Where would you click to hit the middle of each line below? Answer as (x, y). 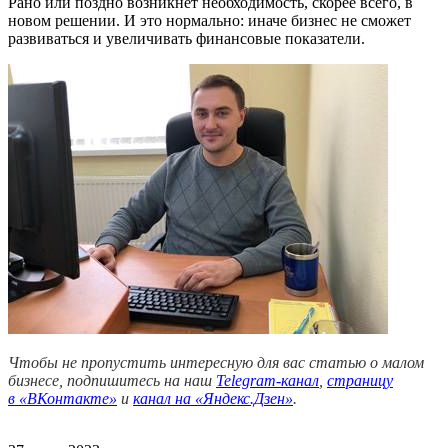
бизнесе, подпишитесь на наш (112, 380)
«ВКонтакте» (68, 398)
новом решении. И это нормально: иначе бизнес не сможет (209, 20)
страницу (360, 380)
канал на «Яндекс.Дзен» (213, 398)
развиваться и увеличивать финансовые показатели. (186, 38)
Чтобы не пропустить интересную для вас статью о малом (216, 362)
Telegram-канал (267, 380)
